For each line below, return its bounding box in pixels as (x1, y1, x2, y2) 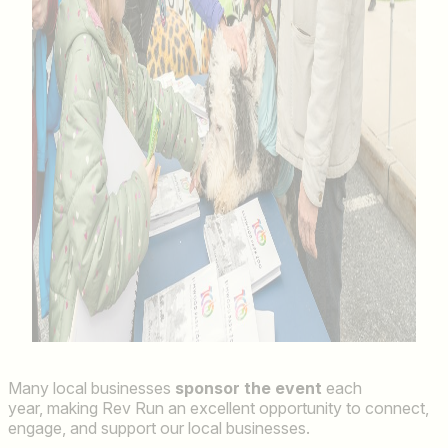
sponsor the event (175, 377, 322, 398)
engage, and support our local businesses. (8, 417, 310, 438)
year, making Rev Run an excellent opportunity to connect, (8, 397, 429, 418)
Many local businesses (8, 377, 175, 398)
